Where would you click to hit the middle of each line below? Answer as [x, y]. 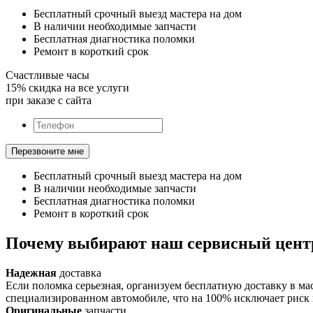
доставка [79, 272]
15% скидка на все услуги [67, 87]
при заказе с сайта [49, 100]
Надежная [31, 272]
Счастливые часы [48, 75]
